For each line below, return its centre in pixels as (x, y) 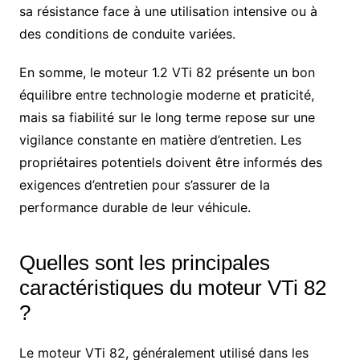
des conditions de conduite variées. (127, 33)
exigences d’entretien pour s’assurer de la (144, 184)
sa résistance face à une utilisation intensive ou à (168, 11)
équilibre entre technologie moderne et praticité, (166, 94)
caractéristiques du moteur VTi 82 (172, 287)
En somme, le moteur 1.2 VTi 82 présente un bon (167, 72)
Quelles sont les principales (144, 262)
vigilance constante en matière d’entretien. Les (160, 139)
